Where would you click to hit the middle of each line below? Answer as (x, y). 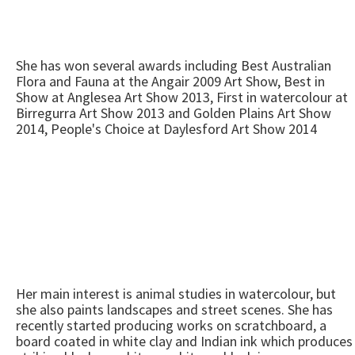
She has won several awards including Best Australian (174, 65)
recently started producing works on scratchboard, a (171, 325)
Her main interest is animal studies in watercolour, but (176, 294)
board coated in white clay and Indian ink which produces (184, 341)
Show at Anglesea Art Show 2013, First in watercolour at (182, 97)
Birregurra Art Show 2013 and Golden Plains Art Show (174, 113)
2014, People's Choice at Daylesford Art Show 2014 (166, 129)
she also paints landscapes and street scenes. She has (174, 309)
